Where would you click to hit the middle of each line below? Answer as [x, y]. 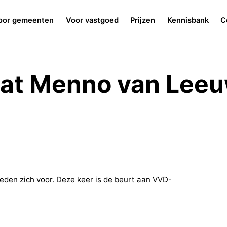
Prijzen [143, 20]
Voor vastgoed [92, 20]
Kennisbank [188, 20]
